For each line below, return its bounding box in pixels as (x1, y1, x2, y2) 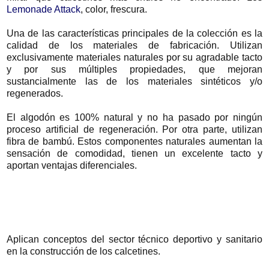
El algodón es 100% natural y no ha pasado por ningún (7, 112, 262, 122)
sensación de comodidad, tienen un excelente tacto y (7, 148, 262, 159)
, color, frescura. (80, 4, 147, 14)
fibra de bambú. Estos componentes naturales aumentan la (7, 136, 262, 147)
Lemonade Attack (7, 4, 80, 14)
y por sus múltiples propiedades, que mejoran (7, 64, 262, 74)
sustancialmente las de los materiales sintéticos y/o (7, 76, 262, 86)
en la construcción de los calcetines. (7, 246, 160, 256)
